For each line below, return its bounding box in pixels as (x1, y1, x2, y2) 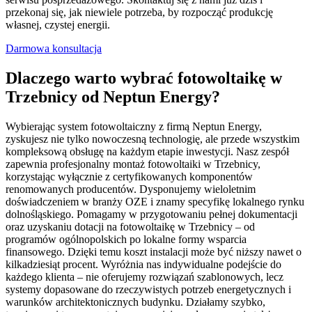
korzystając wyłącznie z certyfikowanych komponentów (6, 170, 253, 182)
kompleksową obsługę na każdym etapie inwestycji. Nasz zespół (6, 145, 289, 157)
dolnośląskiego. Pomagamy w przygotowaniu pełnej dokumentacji (6, 208, 297, 220)
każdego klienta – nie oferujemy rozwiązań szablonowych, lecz (6, 270, 283, 283)
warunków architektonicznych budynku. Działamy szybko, (6, 295, 265, 308)
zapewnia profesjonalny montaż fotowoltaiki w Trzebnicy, (6, 157, 260, 170)
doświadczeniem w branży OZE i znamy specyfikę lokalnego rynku (6, 195, 304, 208)
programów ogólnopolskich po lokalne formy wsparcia (6, 233, 247, 245)
